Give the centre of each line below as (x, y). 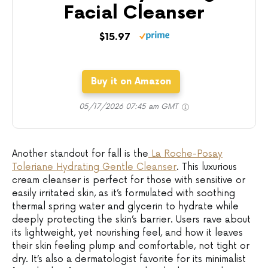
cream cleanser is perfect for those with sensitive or (129, 180)
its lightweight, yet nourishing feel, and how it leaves (127, 233)
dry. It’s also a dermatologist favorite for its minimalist (129, 259)
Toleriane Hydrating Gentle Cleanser (94, 167)
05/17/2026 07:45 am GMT (130, 106)
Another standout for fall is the (80, 154)
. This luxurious (207, 167)
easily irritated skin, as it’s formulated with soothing (124, 193)
